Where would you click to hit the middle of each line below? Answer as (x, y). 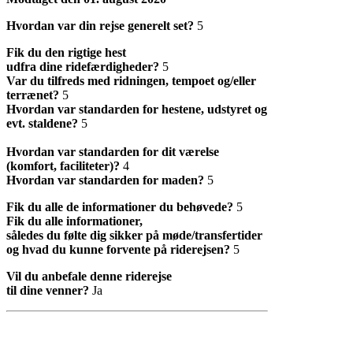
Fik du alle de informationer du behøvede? (120, 206)
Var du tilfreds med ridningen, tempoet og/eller (131, 80)
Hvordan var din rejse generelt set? (100, 25)
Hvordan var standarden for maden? (107, 180)
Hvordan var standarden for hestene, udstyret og (137, 109)
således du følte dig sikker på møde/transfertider (134, 235)
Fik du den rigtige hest (66, 52)
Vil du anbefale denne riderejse (89, 276)
